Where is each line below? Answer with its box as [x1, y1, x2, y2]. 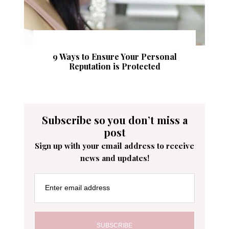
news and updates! [80, 152, 149, 163]
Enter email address [45, 184, 110, 192]
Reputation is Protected [68, 60, 161, 72]
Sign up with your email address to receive [35, 140, 194, 151]
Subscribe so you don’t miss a [41, 112, 188, 127]
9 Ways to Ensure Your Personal [52, 51, 177, 62]
